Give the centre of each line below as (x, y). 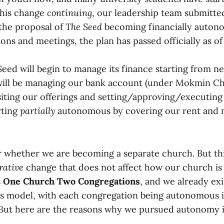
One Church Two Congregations (71, 181)
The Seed (84, 27)
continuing (69, 13)
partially (37, 111)
